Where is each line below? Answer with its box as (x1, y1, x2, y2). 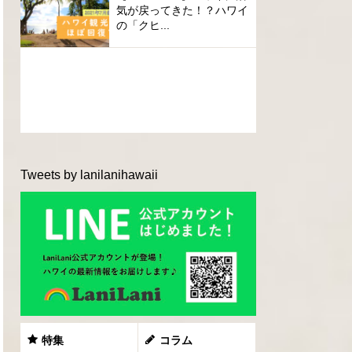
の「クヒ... (115, 18, 170, 31)
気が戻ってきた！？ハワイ (115, 3, 248, 16)
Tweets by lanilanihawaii (20, 167, 158, 181)
